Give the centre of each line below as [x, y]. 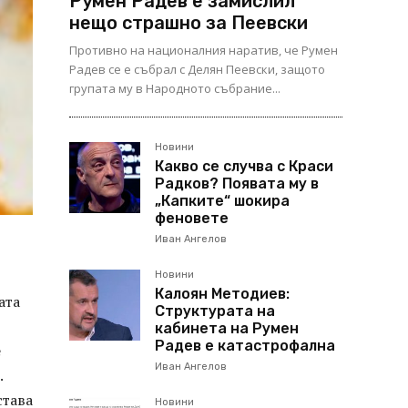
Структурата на [215, 311]
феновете [192, 218]
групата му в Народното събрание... [175, 88]
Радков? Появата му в [237, 184]
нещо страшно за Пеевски [189, 23]
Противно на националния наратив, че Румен [204, 50]
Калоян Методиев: [222, 294]
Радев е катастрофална [245, 346]
